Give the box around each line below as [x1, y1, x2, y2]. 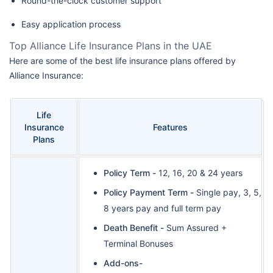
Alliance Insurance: [9, 70, 83, 81]
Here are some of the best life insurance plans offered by [9, 55, 236, 66]
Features [153, 122, 188, 133]
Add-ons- [104, 258, 143, 269]
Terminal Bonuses [104, 238, 173, 249]
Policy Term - [104, 168, 158, 179]
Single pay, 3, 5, [196, 187, 261, 198]
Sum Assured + [164, 222, 227, 233]
